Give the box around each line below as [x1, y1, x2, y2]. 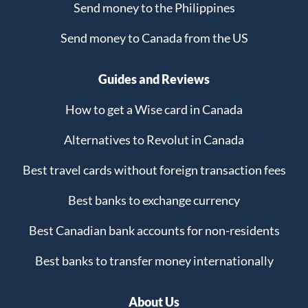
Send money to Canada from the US [60, 30, 248, 46]
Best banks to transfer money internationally [34, 253, 274, 269]
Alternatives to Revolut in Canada [64, 132, 244, 148]
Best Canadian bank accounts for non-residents [28, 223, 280, 239]
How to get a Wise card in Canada [65, 102, 243, 118]
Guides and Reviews [98, 71, 210, 87]
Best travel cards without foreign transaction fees [22, 162, 286, 178]
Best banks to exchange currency [68, 192, 240, 208]
